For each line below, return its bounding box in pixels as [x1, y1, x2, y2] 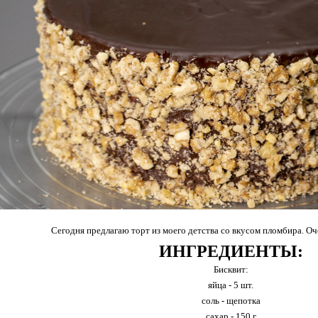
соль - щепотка [201, 295, 261, 306]
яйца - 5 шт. [208, 280, 253, 290]
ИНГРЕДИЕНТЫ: [158, 242, 303, 261]
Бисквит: [213, 264, 248, 275]
